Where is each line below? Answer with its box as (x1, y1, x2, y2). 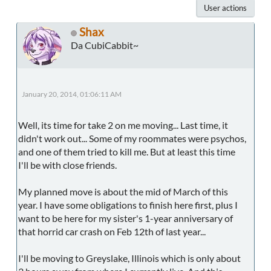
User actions (204, 3, 247, 13)
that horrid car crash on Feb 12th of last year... (18, 226, 206, 238)
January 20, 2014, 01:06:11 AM (22, 90, 122, 99)
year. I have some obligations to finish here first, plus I (18, 199, 238, 211)
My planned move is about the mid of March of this (18, 186, 228, 198)
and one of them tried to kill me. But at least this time (18, 146, 235, 158)
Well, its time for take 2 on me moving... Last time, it (18, 119, 228, 131)
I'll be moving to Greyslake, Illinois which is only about (18, 252, 241, 264)
